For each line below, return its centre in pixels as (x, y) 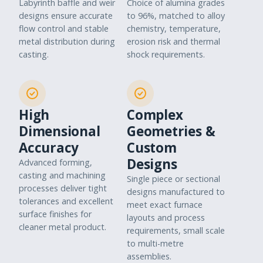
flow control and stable (64, 29)
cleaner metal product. (63, 227)
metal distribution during (67, 42)
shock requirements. (166, 55)
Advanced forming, (55, 163)
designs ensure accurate (66, 16)
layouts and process (166, 218)
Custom (152, 148)
